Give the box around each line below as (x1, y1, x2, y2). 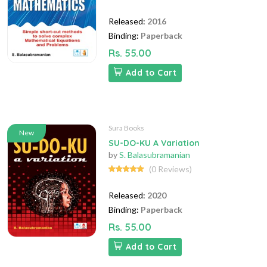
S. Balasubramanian (119, 150, 190, 160)
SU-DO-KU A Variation (108, 138, 200, 149)
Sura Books (108, 123, 144, 133)
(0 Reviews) (149, 164, 192, 175)
